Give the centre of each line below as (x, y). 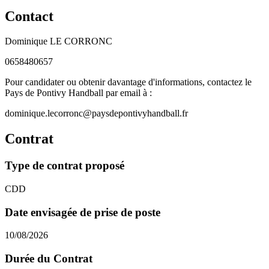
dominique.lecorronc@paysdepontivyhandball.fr (96, 113)
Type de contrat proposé (65, 166)
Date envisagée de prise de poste (83, 212)
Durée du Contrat (49, 259)
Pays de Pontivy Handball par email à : (78, 93)
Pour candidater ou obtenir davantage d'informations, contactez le (128, 82)
